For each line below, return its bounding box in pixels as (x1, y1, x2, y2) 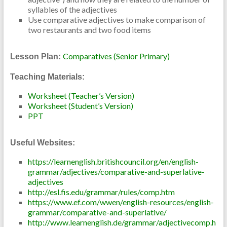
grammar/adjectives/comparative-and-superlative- (27, 166, 205, 176)
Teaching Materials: (10, 72, 85, 81)
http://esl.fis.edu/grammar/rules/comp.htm (27, 186, 175, 197)
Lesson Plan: (10, 52, 63, 61)
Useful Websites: (10, 138, 75, 147)
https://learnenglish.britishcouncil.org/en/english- (27, 156, 199, 166)
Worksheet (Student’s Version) (27, 100, 133, 110)
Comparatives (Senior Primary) (62, 51, 170, 61)
